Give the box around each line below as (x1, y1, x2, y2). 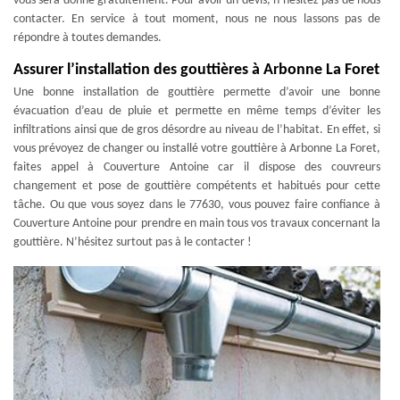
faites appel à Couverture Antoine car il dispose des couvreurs (13, 161, 380, 174)
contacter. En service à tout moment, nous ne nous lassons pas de (13, 12, 380, 26)
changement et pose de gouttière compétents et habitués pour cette (13, 179, 380, 193)
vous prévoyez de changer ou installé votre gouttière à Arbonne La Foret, (13, 142, 380, 155)
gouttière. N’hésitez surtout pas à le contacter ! (13, 236, 252, 249)
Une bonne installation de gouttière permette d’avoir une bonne (13, 86, 380, 99)
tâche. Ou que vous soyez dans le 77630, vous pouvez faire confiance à (13, 198, 380, 212)
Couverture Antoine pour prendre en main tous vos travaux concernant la (13, 217, 380, 230)
